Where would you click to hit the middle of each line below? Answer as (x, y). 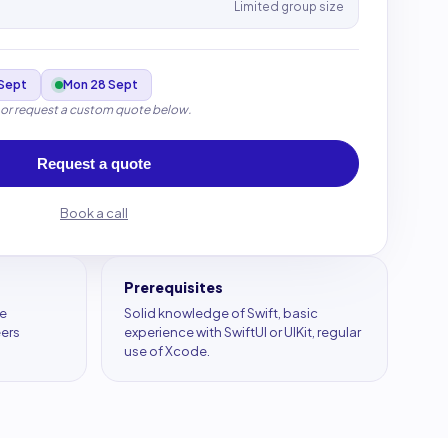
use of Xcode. (167, 351)
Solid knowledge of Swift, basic (221, 313)
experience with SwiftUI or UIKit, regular (242, 332)
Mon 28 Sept (100, 84)
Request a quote (94, 163)
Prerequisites (173, 287)
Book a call (94, 213)
